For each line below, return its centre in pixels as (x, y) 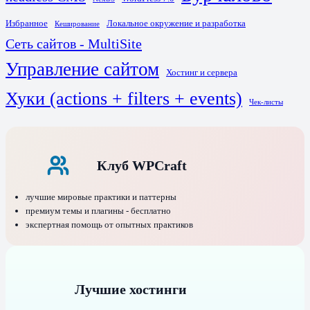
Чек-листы (266, 102)
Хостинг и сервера (202, 72)
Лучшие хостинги (131, 290)
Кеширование (77, 24)
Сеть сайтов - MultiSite (74, 43)
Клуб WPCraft (142, 165)
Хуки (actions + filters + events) (124, 98)
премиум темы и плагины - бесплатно (98, 210)
